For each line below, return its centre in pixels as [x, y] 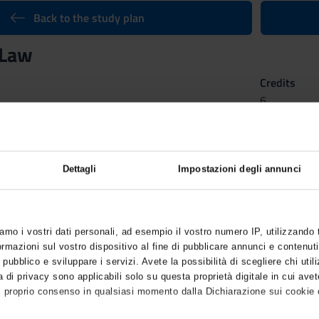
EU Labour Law [52, 129]
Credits [278, 83]
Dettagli [79, 169]
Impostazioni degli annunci [240, 169]
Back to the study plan [89, 18]
